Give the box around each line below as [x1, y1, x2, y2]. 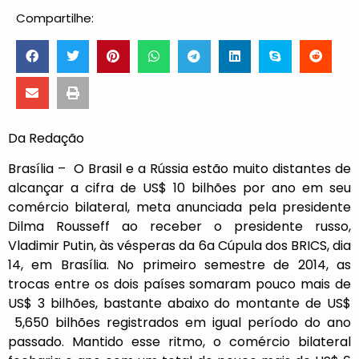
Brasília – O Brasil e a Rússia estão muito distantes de [8, 159, 351, 179]
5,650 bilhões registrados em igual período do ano [8, 313, 351, 333]
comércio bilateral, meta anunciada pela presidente [8, 198, 351, 217]
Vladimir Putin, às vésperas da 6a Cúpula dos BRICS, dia [8, 236, 351, 256]
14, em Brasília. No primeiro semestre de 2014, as [8, 256, 351, 275]
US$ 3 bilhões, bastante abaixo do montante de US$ [8, 294, 351, 313]
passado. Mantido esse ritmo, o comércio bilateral [8, 333, 351, 352]
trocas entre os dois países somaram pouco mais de [8, 275, 351, 294]
